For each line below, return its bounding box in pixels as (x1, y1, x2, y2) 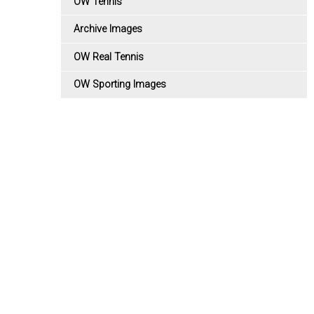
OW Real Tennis (74, 50, 144, 63)
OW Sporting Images (74, 78, 166, 91)
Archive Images (74, 23, 142, 36)
